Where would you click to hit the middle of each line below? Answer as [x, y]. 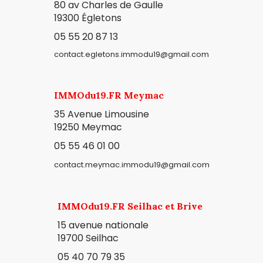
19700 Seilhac [88, 238]
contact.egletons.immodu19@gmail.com [131, 55]
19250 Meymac [88, 127]
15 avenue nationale [103, 225]
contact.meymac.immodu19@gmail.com [131, 165]
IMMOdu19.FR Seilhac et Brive [130, 206]
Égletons [102, 18]
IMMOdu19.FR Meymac [109, 95]
